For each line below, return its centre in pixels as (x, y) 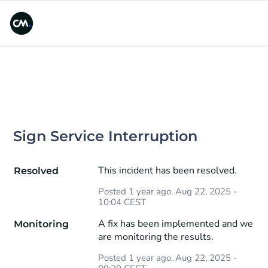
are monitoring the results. (156, 237)
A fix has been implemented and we (175, 223)
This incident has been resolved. (167, 170)
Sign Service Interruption (106, 136)
